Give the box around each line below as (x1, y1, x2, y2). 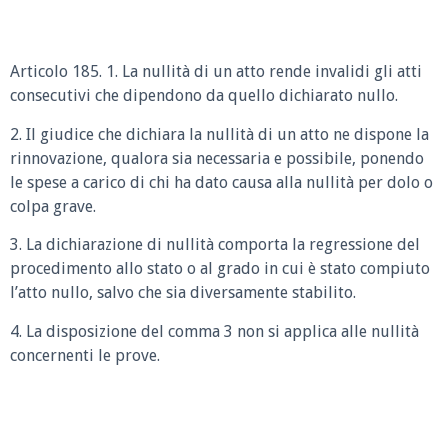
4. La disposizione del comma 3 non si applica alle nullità (10, 321, 419, 341)
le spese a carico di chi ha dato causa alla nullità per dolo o (10, 172, 433, 192)
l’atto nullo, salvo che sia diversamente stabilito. (10, 283, 356, 303)
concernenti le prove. (10, 345, 160, 365)
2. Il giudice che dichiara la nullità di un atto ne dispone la (10, 124, 429, 144)
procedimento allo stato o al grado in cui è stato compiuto (10, 259, 430, 279)
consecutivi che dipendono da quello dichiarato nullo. (10, 86, 398, 105)
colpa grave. (10, 196, 96, 216)
